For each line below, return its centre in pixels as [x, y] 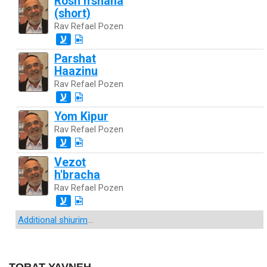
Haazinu [76, 71]
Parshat [75, 59]
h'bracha [77, 175]
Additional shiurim [53, 220]
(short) [72, 13]
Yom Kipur [81, 117]
